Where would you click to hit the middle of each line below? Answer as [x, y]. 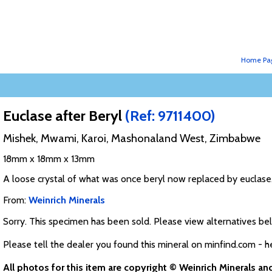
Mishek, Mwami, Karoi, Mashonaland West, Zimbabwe [131, 138]
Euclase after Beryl [64, 116]
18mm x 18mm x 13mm [49, 159]
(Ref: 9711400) [170, 116]
